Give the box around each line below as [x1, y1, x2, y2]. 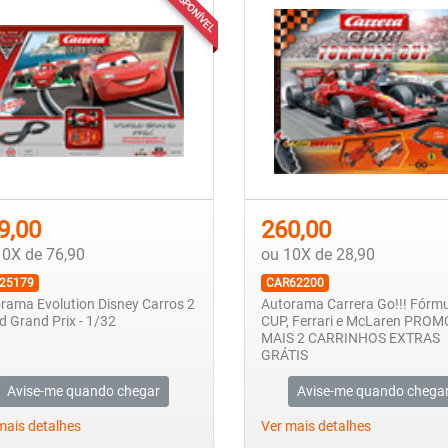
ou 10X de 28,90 [260, 245, 375, 265]
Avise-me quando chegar [7, 382, 161, 399]
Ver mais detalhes [260, 417, 371, 435]
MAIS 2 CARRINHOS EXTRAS [260, 330, 440, 348]
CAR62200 [265, 276, 324, 291]
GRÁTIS [260, 347, 308, 365]
